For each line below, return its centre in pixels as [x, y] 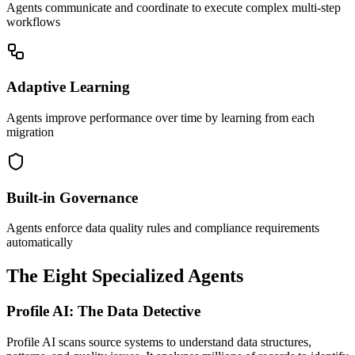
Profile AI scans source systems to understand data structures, [159, 342]
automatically [40, 242]
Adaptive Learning [68, 87]
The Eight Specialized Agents [125, 276]
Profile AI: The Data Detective [103, 311]
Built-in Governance [72, 197]
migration [30, 132]
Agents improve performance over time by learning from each [160, 118]
